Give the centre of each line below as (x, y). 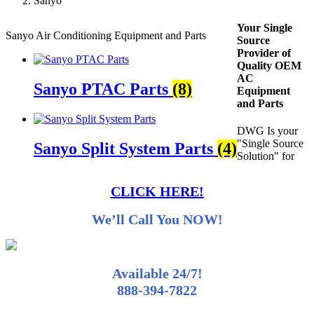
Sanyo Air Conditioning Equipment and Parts (106, 35)
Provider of (264, 53)
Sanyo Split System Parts (125, 148)
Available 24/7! (157, 273)
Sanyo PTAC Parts (103, 89)
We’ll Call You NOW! (157, 219)
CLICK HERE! (157, 192)
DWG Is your (267, 131)
